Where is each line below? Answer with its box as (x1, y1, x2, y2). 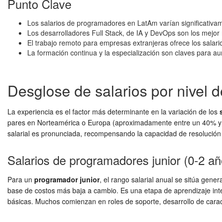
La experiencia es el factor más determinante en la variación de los (7, 107, 220, 116)
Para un (7, 174, 34, 184)
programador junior (34, 174, 100, 184)
